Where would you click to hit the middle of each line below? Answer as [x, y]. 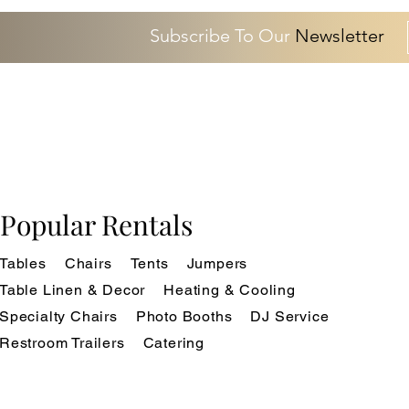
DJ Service [290, 316]
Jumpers [217, 263]
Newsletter [340, 35]
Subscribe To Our [222, 35]
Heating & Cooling [230, 289]
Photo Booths [184, 316]
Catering [174, 342]
